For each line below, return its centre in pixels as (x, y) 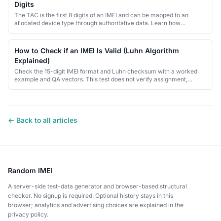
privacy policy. (28, 214)
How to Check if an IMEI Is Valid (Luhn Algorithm (97, 51)
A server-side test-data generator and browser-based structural (97, 186)
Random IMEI (30, 170)
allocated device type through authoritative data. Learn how (97, 23)
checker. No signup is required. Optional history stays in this (91, 196)
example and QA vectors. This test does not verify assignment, (101, 79)
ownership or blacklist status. (55, 87)
